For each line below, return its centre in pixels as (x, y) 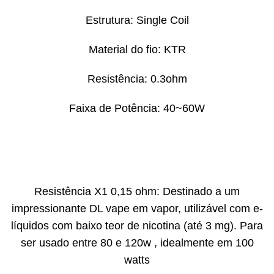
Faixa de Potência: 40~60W (137, 108)
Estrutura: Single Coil (137, 20)
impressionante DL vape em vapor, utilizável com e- (137, 209)
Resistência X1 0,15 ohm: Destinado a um (137, 192)
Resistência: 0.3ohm (137, 79)
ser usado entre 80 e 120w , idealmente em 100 (137, 243)
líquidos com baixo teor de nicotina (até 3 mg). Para (137, 226)
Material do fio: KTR (137, 50)
